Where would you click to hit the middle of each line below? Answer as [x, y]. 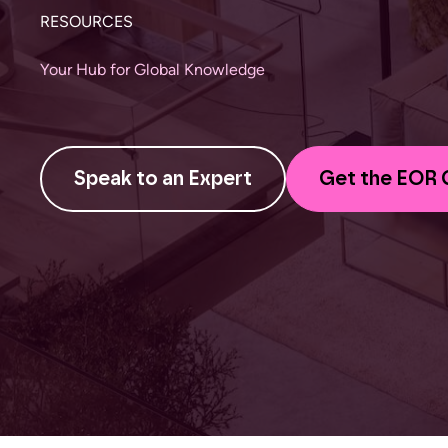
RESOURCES [86, 21]
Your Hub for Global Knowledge [152, 69]
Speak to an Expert [163, 179]
